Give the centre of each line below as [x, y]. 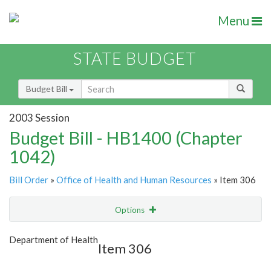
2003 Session [39, 117]
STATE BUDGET [135, 59]
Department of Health [54, 240]
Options [131, 210]
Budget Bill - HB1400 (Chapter [126, 138]
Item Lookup [36, 260]
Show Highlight [98, 234]
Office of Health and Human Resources [134, 180]
